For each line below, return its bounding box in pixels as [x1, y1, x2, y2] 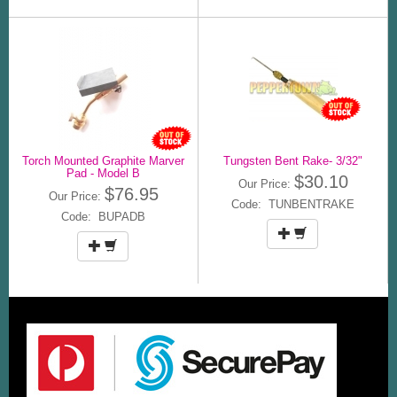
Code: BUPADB [61, 209, 145, 223]
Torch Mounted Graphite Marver [22, 153, 184, 167]
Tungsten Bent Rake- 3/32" [223, 153, 362, 167]
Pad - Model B [66, 166, 140, 180]
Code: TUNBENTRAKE [231, 197, 354, 211]
